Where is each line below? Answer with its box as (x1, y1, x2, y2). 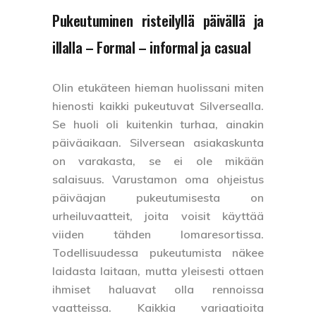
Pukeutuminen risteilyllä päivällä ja (52, 9, 264, 31)
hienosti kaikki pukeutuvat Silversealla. (52, 98, 264, 113)
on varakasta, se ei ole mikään (52, 153, 264, 168)
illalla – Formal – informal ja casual (52, 36, 251, 58)
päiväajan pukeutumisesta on (52, 190, 264, 205)
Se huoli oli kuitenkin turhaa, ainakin (52, 116, 264, 131)
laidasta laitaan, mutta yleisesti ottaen (52, 263, 264, 278)
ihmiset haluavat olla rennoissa (52, 281, 264, 296)
